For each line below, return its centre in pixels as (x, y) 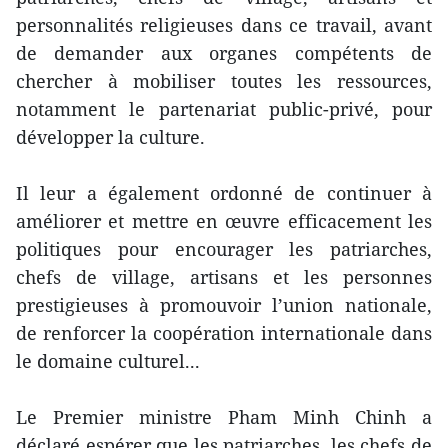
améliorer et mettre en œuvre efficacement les (224, 220)
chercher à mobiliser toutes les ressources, (224, 80)
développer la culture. (110, 136)
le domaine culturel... (108, 360)
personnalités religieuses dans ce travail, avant (224, 24)
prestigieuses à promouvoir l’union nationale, (224, 304)
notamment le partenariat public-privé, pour (224, 108)
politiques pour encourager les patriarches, (224, 248)
